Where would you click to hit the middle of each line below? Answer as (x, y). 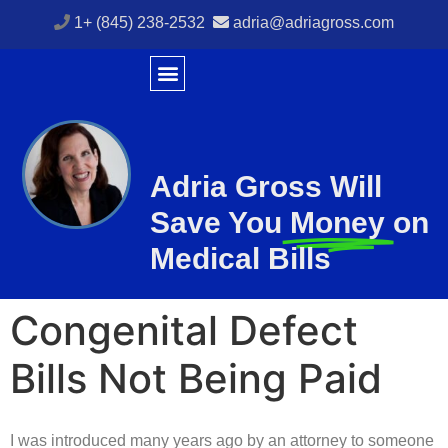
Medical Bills (241, 258)
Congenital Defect (184, 331)
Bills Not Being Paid (196, 379)
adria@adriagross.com (313, 22)
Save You (216, 222)
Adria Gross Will (266, 186)
